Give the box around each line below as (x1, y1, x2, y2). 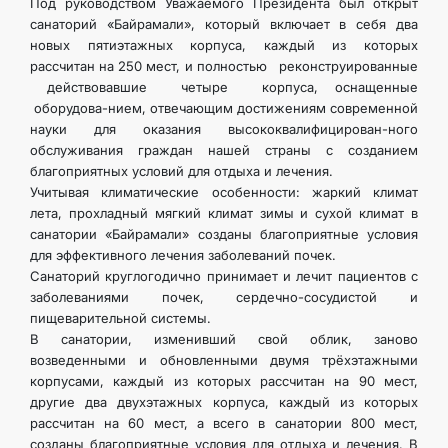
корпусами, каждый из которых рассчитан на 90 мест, (30, 373, 418, 389)
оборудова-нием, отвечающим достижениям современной (30, 100, 418, 116)
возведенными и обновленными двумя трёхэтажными (30, 352, 418, 368)
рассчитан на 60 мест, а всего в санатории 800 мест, (30, 415, 418, 431)
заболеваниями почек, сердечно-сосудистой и (30, 289, 418, 305)
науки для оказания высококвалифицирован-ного (30, 121, 418, 137)
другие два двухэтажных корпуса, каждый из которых (30, 394, 418, 410)
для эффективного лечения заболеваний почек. (30, 247, 336, 263)
